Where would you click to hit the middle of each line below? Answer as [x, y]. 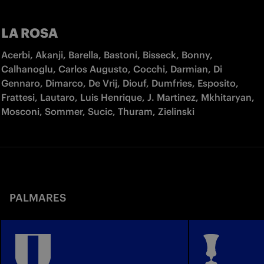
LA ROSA [29, 33]
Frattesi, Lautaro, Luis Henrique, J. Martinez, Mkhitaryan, [128, 97]
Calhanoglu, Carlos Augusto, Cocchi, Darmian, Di [112, 69]
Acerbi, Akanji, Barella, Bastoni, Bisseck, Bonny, [107, 55]
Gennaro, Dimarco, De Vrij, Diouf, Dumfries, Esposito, [120, 83]
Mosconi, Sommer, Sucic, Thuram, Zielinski [100, 111]
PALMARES [38, 197]
